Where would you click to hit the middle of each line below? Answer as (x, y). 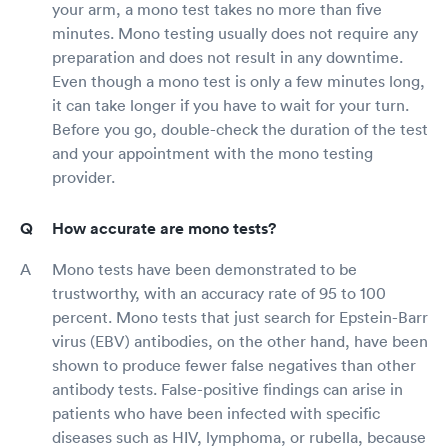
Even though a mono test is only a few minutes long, (238, 81)
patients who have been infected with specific (216, 413)
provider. (83, 177)
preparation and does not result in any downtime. (227, 57)
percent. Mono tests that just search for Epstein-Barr (240, 317)
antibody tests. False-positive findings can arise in (227, 389)
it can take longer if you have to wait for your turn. (230, 105)
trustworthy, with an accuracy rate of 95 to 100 (219, 293)
